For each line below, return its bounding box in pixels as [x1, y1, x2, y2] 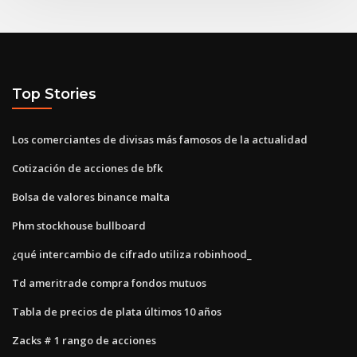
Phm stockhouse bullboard [12, 218, 146, 233]
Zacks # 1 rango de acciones [12, 332, 156, 347]
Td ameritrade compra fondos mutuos [12, 275, 206, 290]
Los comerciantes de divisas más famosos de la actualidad [12, 131, 308, 147]
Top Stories [12, 85, 96, 103]
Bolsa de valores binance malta [12, 189, 170, 204]
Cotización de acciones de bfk [12, 160, 163, 175]
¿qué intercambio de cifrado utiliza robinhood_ [12, 246, 252, 261]
